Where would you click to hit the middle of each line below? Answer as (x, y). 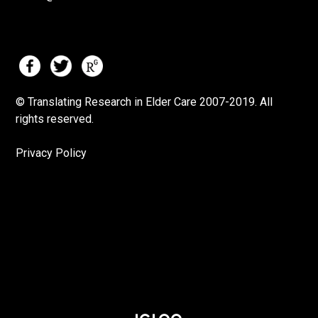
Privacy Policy (51, 153)
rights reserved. (55, 119)
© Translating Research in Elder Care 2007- (123, 102)
